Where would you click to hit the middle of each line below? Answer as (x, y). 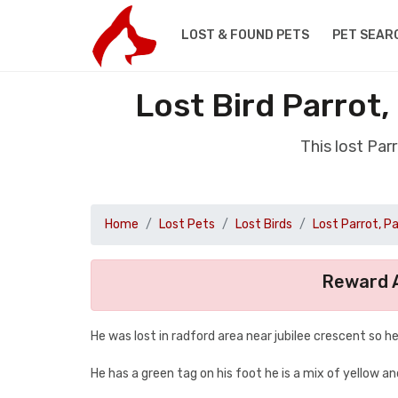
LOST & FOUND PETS (245, 35)
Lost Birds (264, 224)
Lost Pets (187, 224)
